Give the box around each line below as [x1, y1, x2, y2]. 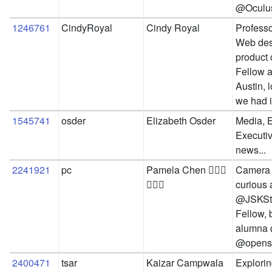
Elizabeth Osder [146, 114, 216, 128]
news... [236, 143, 266, 157]
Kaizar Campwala [146, 256, 223, 270]
